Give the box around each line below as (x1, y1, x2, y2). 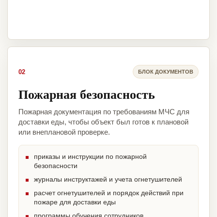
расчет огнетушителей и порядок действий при (34, 189, 184, 197)
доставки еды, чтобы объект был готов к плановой (18, 118, 188, 126)
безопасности (34, 162, 77, 170)
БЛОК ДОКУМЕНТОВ (138, 68, 193, 75)
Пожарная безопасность (18, 85, 155, 104)
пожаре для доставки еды (34, 198, 116, 206)
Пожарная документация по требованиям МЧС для (18, 108, 189, 116)
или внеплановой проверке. (18, 128, 110, 137)
